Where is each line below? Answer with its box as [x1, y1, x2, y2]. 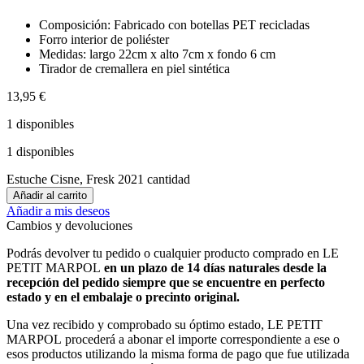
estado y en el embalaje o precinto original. [6, 289, 240, 304]
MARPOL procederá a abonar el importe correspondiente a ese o [6, 331, 340, 346]
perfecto [280, 275, 325, 289]
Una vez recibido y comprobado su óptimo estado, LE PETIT [6, 317, 323, 331]
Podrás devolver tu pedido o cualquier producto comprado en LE [6, 245, 339, 260]
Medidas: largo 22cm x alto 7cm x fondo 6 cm [39, 46, 275, 61]
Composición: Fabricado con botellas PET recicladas [39, 17, 310, 32]
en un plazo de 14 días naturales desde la [101, 260, 327, 275]
